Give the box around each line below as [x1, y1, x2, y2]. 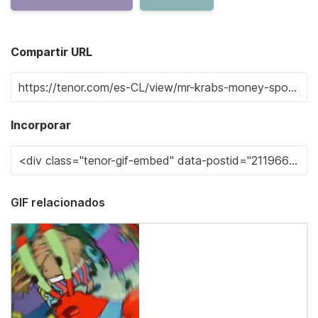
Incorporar [11, 118, 71, 133]
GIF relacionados [11, 195, 105, 210]
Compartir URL [11, 45, 92, 60]
